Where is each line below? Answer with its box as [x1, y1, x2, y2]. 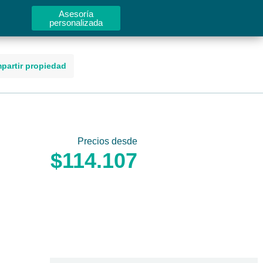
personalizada [49, 18, 103, 28]
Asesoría [59, 9, 94, 19]
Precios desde [77, 136, 137, 146]
